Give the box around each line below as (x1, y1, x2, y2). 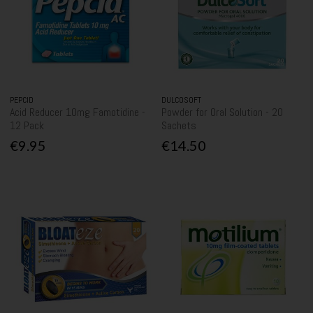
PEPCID (10, 94, 34, 106)
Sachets (161, 118, 197, 133)
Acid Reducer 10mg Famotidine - (10, 105, 146, 120)
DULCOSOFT (161, 94, 202, 106)
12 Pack (10, 118, 45, 133)
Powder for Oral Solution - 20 (161, 105, 284, 120)
